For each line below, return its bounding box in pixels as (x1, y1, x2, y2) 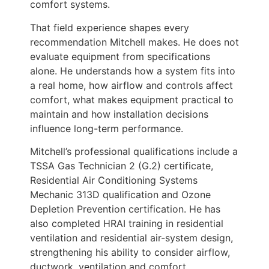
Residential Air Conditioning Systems (30, 174, 198, 187)
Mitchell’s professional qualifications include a (30, 145, 238, 158)
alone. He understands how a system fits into (30, 64, 235, 77)
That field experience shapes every (30, 21, 189, 34)
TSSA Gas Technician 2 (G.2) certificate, (30, 160, 213, 172)
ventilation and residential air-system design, (30, 232, 233, 244)
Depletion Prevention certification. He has (30, 203, 220, 216)
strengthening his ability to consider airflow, (30, 246, 230, 259)
